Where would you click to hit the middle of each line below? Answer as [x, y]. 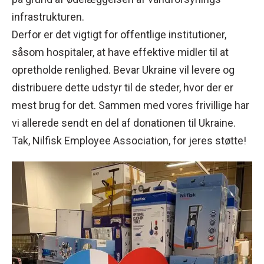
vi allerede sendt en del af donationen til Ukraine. [124, 123]
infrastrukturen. [48, 17]
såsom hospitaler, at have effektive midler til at [120, 52]
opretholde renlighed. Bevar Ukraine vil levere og [123, 70]
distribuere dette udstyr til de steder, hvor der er [123, 88]
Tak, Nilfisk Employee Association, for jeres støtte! [129, 141]
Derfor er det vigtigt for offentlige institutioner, [119, 34]
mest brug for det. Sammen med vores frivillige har [131, 105]
